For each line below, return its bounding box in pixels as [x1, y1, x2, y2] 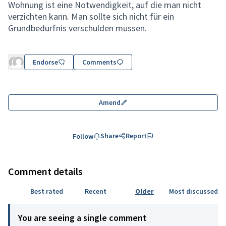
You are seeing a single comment [18, 212, 147, 223]
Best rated [30, 187, 63, 196]
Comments [82, 58, 117, 67]
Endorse [33, 58, 58, 67]
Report [125, 131, 147, 140]
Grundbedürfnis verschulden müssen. [8, 22, 147, 34]
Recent [85, 187, 106, 196]
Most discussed [169, 187, 218, 196]
